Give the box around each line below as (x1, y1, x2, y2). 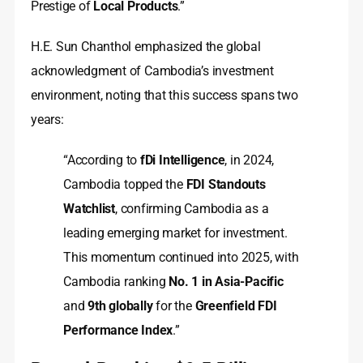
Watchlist (63, 201, 116, 217)
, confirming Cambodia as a (115, 201, 269, 217)
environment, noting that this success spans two (31, 88, 298, 104)
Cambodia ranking (63, 274, 169, 290)
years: (31, 112, 64, 128)
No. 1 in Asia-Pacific (169, 274, 284, 290)
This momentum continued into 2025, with (63, 250, 299, 266)
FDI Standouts (186, 177, 266, 193)
